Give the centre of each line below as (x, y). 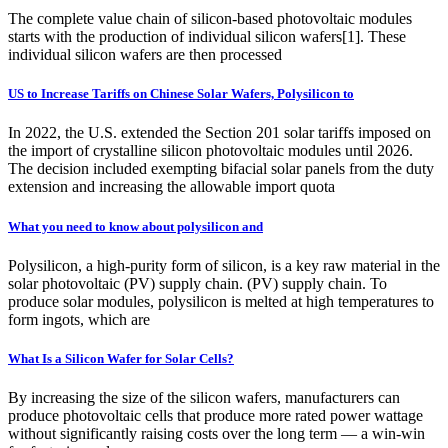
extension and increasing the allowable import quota (171, 187)
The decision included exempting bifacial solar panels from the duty (221, 169)
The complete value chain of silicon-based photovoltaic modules (210, 18)
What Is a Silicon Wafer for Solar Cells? (121, 358)
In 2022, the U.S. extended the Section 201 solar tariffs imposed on (219, 133)
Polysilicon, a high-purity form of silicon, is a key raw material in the (224, 265)
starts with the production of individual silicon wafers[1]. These (207, 36)
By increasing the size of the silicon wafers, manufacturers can (204, 398)
